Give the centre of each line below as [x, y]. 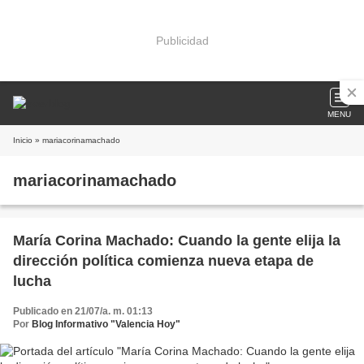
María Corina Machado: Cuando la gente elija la [177, 240]
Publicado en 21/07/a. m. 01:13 [83, 311]
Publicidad [182, 40]
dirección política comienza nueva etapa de [163, 261]
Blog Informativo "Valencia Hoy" [106, 324]
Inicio [23, 140]
